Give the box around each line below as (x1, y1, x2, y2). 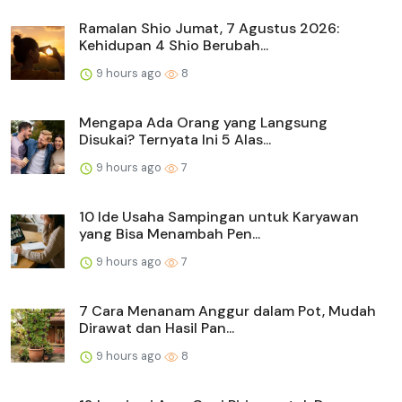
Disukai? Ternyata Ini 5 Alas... (79, 130, 271, 150)
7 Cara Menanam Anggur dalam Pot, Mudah (79, 301, 376, 321)
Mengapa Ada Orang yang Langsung (79, 113, 328, 133)
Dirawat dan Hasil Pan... (79, 319, 234, 338)
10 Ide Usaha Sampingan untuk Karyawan (79, 207, 359, 227)
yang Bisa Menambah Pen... (79, 224, 260, 244)
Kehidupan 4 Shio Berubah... (79, 36, 268, 56)
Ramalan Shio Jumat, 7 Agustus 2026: (79, 19, 339, 39)
